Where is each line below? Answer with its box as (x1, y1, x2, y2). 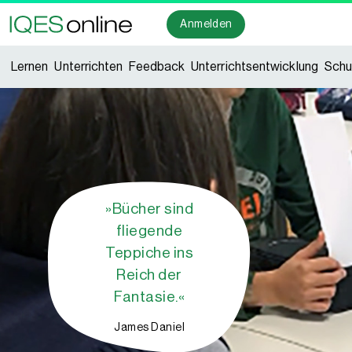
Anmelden (180, 18, 233, 30)
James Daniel (114, 322, 185, 333)
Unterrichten (54, 60, 123, 73)
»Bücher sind (105, 201, 193, 216)
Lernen (11, 60, 49, 73)
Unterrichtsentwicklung (191, 60, 318, 73)
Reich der (116, 267, 182, 282)
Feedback (129, 60, 185, 73)
